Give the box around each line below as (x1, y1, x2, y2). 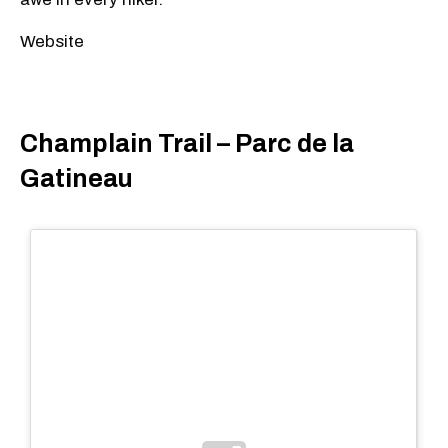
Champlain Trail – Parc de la (20, 130, 354, 158)
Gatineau (20, 165, 138, 193)
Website (20, 31, 84, 51)
